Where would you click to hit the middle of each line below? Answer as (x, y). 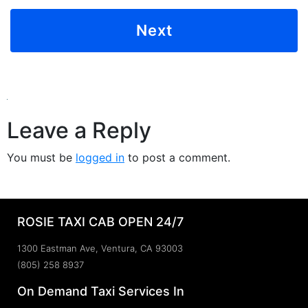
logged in (100, 157)
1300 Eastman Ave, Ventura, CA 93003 (100, 248)
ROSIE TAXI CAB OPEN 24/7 (100, 222)
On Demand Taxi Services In (101, 291)
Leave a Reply (79, 130)
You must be (41, 157)
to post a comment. (177, 157)
